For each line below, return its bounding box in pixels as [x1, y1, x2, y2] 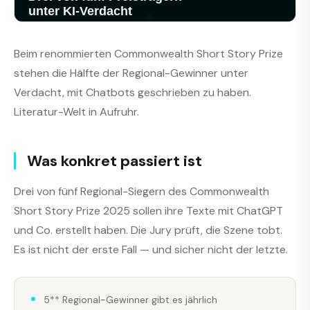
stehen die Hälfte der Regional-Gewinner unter [14, 66, 248, 80]
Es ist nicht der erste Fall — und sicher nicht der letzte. [14, 241, 288, 257]
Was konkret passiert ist [27, 151, 202, 171]
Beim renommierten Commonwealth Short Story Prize [14, 46, 283, 61]
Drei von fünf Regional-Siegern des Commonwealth [14, 183, 269, 199]
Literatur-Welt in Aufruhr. [14, 104, 139, 119]
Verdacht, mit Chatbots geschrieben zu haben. [14, 85, 251, 100]
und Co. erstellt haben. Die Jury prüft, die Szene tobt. [14, 222, 282, 237]
